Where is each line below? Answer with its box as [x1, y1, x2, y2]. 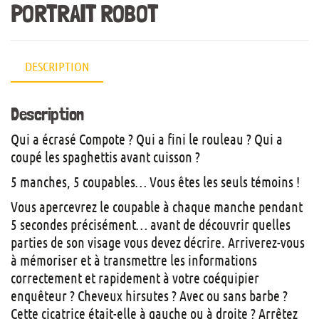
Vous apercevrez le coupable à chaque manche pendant [11, 198, 303, 216]
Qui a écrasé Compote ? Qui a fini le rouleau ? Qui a [11, 130, 283, 148]
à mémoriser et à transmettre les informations [11, 251, 257, 269]
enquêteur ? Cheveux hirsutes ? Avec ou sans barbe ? [11, 287, 288, 305]
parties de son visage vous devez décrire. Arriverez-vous [11, 234, 305, 251]
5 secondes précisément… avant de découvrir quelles [11, 216, 291, 234]
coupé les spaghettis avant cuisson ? [11, 148, 200, 166]
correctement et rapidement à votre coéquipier [11, 269, 259, 287]
